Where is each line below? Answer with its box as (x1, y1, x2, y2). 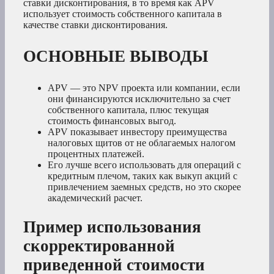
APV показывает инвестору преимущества (48, 127, 227, 138)
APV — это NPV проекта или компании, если (48, 83, 240, 94)
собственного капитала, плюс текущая (48, 105, 209, 116)
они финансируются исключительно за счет (48, 94, 231, 105)
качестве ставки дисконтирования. (23, 20, 168, 31)
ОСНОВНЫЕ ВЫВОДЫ (23, 47, 209, 66)
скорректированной (23, 236, 175, 255)
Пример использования (23, 217, 201, 236)
